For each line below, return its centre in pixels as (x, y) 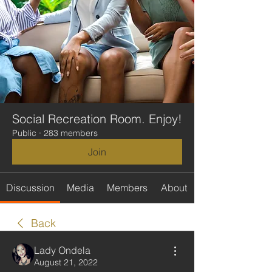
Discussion (30, 188)
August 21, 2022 (66, 262)
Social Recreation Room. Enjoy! (97, 119)
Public (24, 133)
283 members (71, 133)
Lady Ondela (62, 250)
